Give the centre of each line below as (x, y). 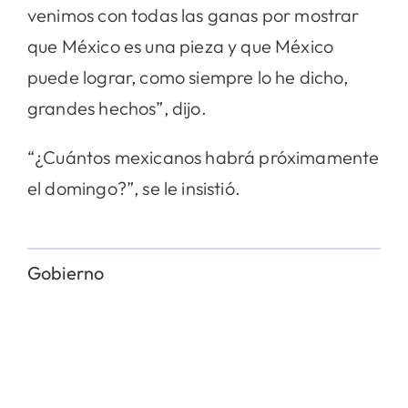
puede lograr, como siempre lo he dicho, (188, 76)
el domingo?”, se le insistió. (133, 188)
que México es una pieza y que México (180, 46)
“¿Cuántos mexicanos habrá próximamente (203, 157)
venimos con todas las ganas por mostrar (193, 15)
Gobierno (66, 272)
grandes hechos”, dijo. (117, 107)
